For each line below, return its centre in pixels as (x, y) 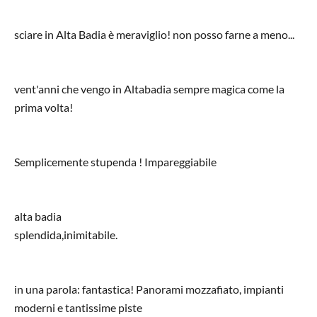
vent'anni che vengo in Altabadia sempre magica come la (149, 88)
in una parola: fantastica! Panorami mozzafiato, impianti (149, 289)
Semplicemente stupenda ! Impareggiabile (115, 161)
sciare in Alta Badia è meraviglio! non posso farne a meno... (154, 34)
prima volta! (44, 107)
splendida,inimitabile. (66, 234)
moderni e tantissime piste (78, 307)
